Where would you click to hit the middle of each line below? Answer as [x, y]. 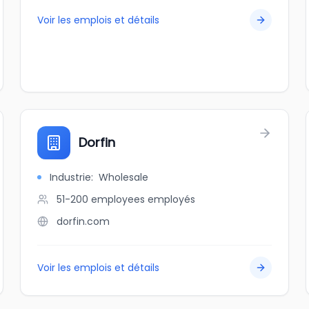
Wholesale [124, 177]
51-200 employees [101, 199]
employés [172, 199]
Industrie [71, 177]
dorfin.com [83, 221]
